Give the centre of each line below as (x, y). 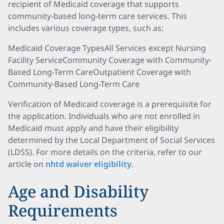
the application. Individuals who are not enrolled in (104, 116)
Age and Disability (78, 191)
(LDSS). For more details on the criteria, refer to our (105, 152)
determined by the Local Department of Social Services (111, 140)
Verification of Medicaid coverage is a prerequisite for (110, 104)
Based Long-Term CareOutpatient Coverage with (99, 72)
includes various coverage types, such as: (86, 28)
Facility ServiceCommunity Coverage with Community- (110, 60)
